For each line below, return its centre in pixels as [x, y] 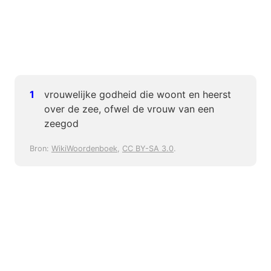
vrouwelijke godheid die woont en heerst [138, 95]
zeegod [61, 124]
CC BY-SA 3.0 [148, 149]
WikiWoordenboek [84, 149]
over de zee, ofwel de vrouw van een [129, 109]
